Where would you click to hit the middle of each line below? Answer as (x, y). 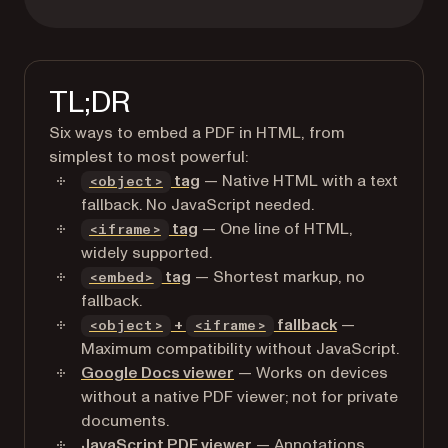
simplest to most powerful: (148, 157)
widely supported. (146, 253)
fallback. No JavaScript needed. (197, 205)
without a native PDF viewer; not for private (239, 397)
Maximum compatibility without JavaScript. (240, 349)
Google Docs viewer (157, 373)
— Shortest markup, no (277, 277)
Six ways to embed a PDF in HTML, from (197, 133)
